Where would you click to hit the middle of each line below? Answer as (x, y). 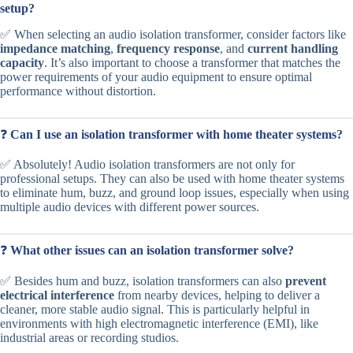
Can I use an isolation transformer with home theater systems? (176, 134)
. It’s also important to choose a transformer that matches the (192, 62)
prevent (306, 281)
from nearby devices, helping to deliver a (217, 295)
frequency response (168, 48)
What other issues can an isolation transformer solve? (152, 251)
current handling (293, 48)
